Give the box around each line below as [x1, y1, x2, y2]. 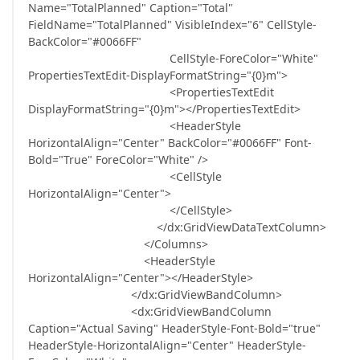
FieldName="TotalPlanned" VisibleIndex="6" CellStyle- [28, 17, 317, 32]
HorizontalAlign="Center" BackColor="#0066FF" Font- [28, 135, 312, 150]
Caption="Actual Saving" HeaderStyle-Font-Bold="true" [28, 321, 321, 336]
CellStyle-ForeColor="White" [28, 51, 318, 66]
